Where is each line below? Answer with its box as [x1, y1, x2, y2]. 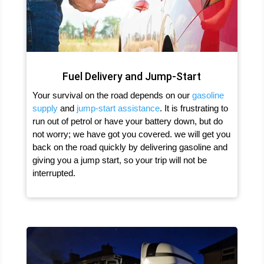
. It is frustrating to [159, 103, 228, 113]
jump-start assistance [76, 103, 160, 113]
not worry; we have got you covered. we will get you [32, 128, 230, 139]
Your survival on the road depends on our [32, 90, 192, 100]
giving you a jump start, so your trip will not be [32, 154, 207, 165]
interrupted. [32, 167, 75, 178]
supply [32, 103, 58, 113]
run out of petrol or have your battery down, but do [32, 115, 223, 126]
